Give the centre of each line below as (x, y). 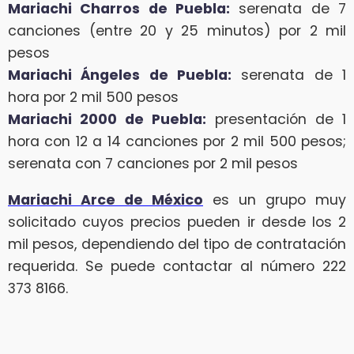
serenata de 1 (289, 75)
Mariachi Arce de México (105, 200)
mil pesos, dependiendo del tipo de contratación (177, 244)
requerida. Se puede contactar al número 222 (177, 266)
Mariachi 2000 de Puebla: (107, 119)
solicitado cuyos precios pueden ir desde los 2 (177, 222)
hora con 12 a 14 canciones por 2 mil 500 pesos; (177, 141)
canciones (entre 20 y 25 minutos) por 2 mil (177, 30)
